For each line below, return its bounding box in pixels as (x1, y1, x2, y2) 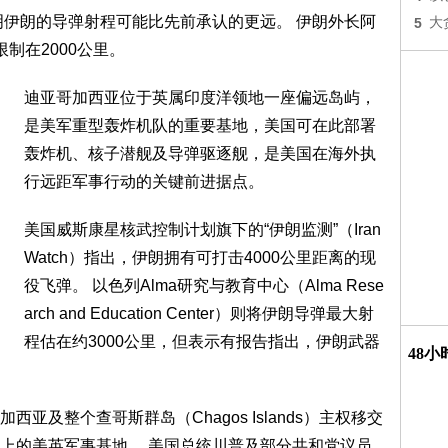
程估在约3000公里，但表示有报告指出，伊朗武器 (24, 333, 380, 350)
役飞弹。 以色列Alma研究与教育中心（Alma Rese (24, 277, 384, 294)
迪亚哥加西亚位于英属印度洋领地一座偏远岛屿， (24, 89, 376, 106)
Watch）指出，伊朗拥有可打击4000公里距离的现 (24, 249, 376, 266)
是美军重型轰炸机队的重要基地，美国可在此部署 (24, 117, 376, 134)
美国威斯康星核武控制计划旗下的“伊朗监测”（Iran (24, 221, 381, 238)
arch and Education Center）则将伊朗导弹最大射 (24, 305, 374, 322)
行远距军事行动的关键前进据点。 (24, 173, 264, 190)
